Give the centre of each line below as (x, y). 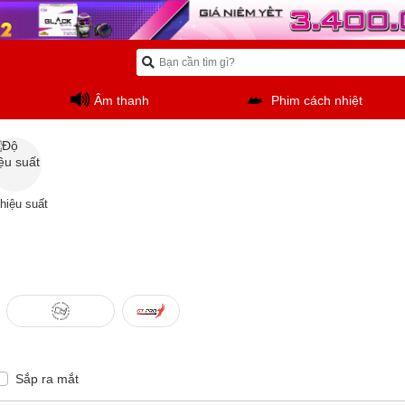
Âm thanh (122, 100)
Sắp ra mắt (47, 379)
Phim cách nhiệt (316, 100)
